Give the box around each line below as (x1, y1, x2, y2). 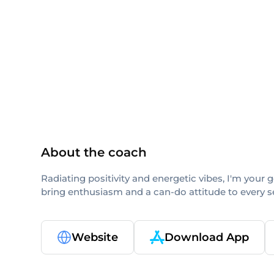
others (64, 23, 96, 35)
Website (72, 230, 118, 244)
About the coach (41, 145, 147, 160)
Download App (165, 230, 249, 244)
